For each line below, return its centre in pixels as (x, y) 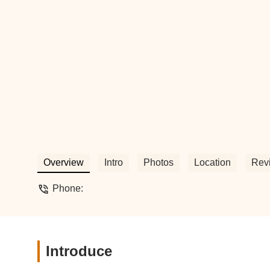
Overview (64, 162)
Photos (159, 162)
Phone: (68, 188)
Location (212, 162)
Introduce (79, 251)
